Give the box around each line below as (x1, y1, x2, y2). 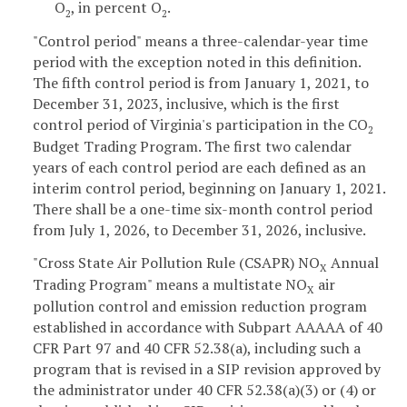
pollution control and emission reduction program (33, 295, 367, 316)
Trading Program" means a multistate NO (33, 273, 307, 294)
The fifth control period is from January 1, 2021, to (33, 72, 369, 93)
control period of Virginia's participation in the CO (33, 114, 368, 134)
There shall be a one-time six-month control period (33, 198, 372, 219)
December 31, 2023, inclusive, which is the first (33, 93, 340, 114)
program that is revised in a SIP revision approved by (33, 358, 381, 379)
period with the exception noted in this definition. (33, 51, 361, 72)
